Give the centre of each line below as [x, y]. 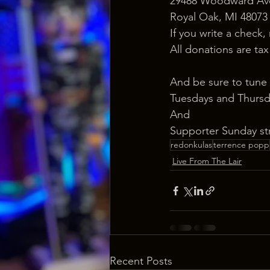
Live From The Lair [207, 161]
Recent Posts [141, 261]
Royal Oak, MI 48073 [219, 17]
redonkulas [191, 145]
